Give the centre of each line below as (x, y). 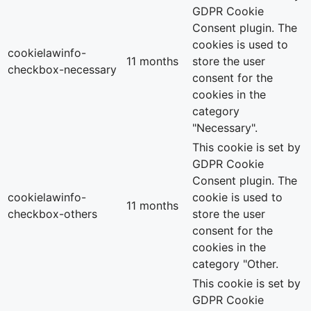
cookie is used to (237, 197)
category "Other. (235, 263)
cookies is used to (240, 44)
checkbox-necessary (62, 69)
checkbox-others (52, 213)
